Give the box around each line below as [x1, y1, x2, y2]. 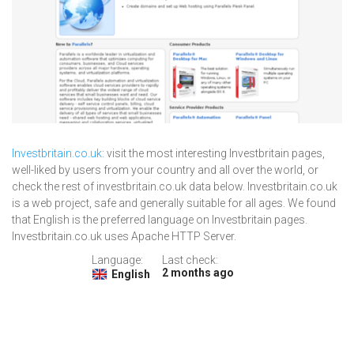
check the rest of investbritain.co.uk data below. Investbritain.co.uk [12, 180, 337, 194]
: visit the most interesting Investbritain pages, [102, 147, 325, 160]
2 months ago [161, 266, 234, 280]
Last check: [161, 254, 218, 267]
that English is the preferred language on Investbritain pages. [12, 213, 307, 227]
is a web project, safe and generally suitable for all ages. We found [12, 197, 336, 210]
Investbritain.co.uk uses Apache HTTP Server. [12, 230, 236, 243]
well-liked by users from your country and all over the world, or [12, 164, 318, 177]
